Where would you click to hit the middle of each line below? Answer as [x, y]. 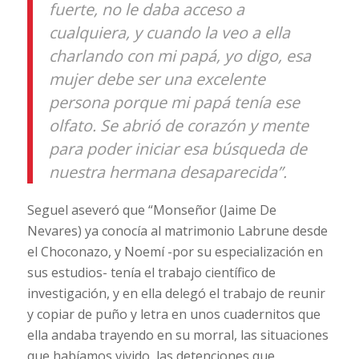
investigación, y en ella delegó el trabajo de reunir [176, 294]
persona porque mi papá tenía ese [174, 103]
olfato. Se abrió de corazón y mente [178, 126]
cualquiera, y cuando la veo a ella [169, 33]
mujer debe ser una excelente [157, 79]
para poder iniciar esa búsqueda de [177, 149]
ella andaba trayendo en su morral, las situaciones [177, 335]
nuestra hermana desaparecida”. [167, 172]
